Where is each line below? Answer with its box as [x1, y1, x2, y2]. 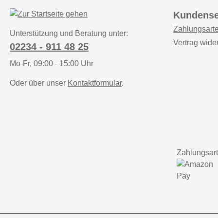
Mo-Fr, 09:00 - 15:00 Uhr [10, 59, 93, 68]
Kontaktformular [68, 78, 122, 87]
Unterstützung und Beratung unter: [10, 29, 128, 37]
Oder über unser [10, 78, 68, 87]
